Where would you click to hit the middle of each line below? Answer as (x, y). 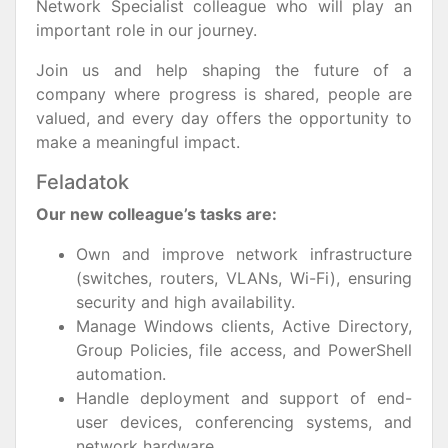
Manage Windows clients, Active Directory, (244, 326)
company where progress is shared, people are (224, 94)
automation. (121, 374)
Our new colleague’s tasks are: (156, 214)
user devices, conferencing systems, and (244, 422)
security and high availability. (185, 302)
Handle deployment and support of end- (244, 398)
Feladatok (82, 182)
